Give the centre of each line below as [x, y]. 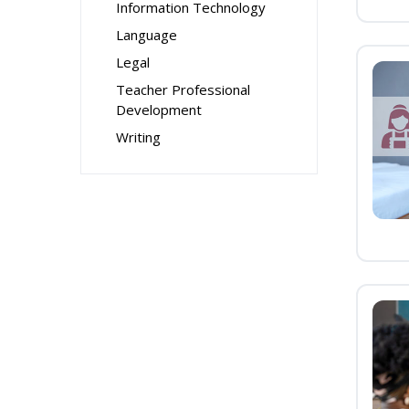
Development [159, 110]
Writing [138, 137]
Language [147, 35]
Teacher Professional [183, 89]
